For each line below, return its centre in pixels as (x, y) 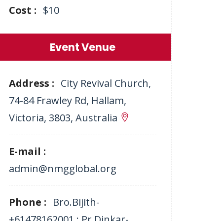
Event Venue (82, 47)
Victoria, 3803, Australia (63, 118)
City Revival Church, (106, 83)
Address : (33, 83)
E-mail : (27, 151)
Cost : (24, 10)
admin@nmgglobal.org (62, 168)
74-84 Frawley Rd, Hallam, (67, 100)
